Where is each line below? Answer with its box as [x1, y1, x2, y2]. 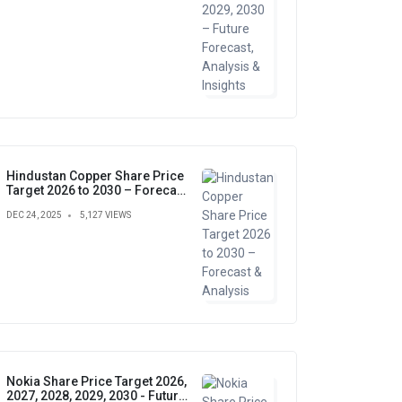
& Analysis [6, 197, 67, 212]
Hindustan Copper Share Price [6, 169, 184, 183]
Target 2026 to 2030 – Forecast [6, 183, 188, 197]
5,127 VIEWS [80, 210, 131, 220]
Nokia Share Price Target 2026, [6, 374, 187, 389]
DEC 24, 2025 [6, 210, 62, 220]
